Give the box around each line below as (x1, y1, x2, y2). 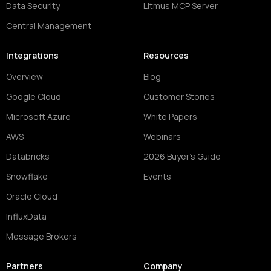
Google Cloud (6, 90, 61, 102)
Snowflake (6, 170, 48, 182)
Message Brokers (6, 230, 77, 242)
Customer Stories (143, 90, 215, 102)
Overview (6, 70, 43, 82)
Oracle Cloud (6, 190, 57, 202)
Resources (143, 49, 189, 61)
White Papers (143, 110, 197, 122)
